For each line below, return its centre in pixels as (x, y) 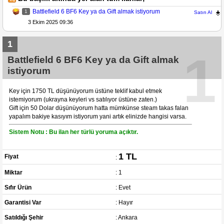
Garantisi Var (23, 202)
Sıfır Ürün (18, 187)
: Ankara (126, 217)
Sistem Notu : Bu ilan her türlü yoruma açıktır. (73, 132)
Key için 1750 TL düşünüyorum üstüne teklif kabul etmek (85, 91)
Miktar (14, 172)
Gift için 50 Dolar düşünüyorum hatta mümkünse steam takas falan (99, 108)
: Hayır (124, 202)
